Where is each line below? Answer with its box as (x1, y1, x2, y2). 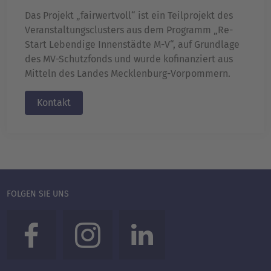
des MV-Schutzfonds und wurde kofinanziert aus (25, 53, 233, 65)
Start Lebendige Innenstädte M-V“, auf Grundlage (25, 38, 240, 50)
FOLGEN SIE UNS (7, 188, 69, 199)
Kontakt (37, 96, 71, 108)
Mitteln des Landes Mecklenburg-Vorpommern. (25, 67, 230, 79)
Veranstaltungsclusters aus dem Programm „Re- (25, 24, 233, 36)
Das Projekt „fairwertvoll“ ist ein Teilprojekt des (25, 9, 233, 21)
